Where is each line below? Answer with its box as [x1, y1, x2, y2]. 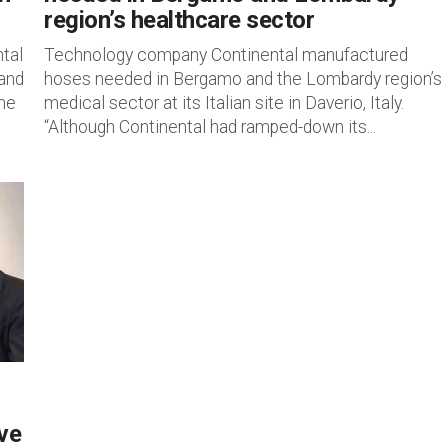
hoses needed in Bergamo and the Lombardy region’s [44, 69, 442, 89]
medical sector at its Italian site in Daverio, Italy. [44, 93, 404, 113]
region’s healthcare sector [44, 6, 315, 34]
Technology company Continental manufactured [44, 45, 408, 65]
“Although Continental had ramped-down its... [44, 117, 376, 137]
